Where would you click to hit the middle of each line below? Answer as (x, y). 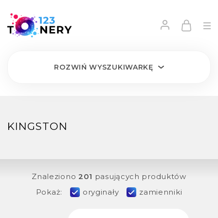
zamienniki (161, 192)
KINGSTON (37, 126)
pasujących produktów (139, 176)
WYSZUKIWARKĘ (121, 67)
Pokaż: (49, 192)
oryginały (101, 192)
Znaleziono (55, 176)
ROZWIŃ (71, 67)
